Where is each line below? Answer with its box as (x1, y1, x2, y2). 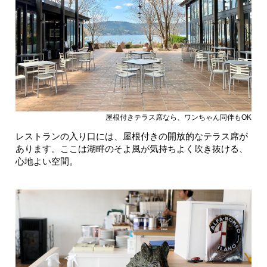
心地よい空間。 (15, 156, 78, 166)
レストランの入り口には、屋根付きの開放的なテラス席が (15, 131, 248, 141)
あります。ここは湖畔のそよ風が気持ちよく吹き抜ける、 (15, 143, 248, 154)
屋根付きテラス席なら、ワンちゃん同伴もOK (105, 113, 252, 122)
